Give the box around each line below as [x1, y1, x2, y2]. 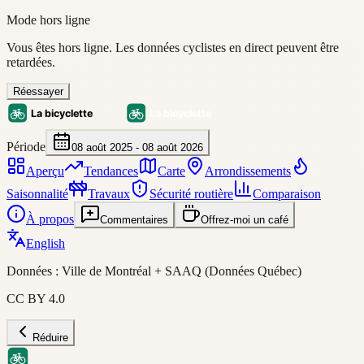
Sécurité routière [149, 187, 233, 201]
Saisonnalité [6, 187, 68, 201]
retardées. [6, 55, 55, 69]
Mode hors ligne [6, 13, 90, 27]
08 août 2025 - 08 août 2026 [71, 141, 203, 154]
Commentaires [100, 214, 168, 226]
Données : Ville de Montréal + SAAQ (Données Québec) [6, 264, 301, 278]
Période [6, 140, 45, 154]
